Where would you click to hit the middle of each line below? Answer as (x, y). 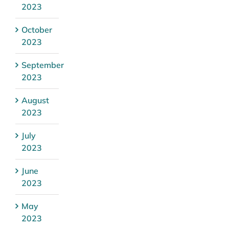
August (35, 100)
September (43, 65)
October (37, 29)
